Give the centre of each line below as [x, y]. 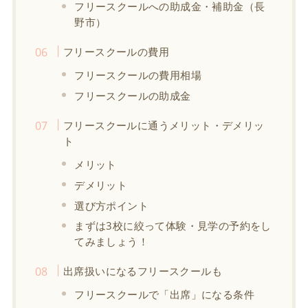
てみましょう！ [111, 241]
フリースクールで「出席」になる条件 [164, 294]
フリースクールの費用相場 [138, 75]
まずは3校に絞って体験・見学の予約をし [173, 225]
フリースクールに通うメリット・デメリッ [164, 125]
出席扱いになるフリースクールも [142, 271]
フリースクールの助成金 [133, 95]
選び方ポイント [111, 205]
